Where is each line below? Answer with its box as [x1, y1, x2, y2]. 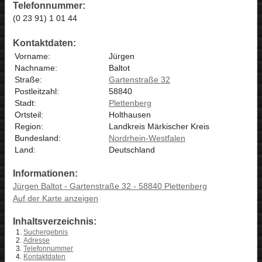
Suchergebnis [23, 228, 68, 237]
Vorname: [14, 51, 50, 61]
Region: [14, 121, 43, 131]
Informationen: [12, 168, 78, 179]
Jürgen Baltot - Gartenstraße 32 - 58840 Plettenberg [12, 181, 207, 191]
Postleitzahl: [14, 86, 59, 96]
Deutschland [108, 144, 155, 154]
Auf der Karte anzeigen [12, 194, 98, 204]
